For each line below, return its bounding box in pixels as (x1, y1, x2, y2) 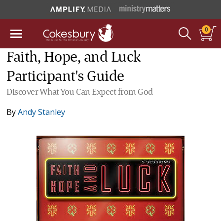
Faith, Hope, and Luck (6, 50, 141, 65)
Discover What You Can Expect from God (6, 88, 153, 97)
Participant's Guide (6, 70, 124, 84)
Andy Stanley (18, 107, 66, 117)
